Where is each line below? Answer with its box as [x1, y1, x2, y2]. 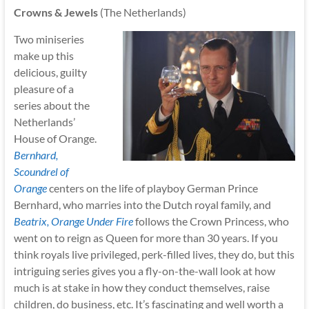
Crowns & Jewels [13, 5, 98, 19]
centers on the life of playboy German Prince [46, 181, 258, 195]
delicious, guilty [13, 65, 87, 79]
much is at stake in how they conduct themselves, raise [13, 280, 270, 294]
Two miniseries [13, 32, 84, 46]
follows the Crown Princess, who [132, 214, 289, 228]
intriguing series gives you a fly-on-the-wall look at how [13, 263, 275, 277]
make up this [13, 48, 74, 62]
